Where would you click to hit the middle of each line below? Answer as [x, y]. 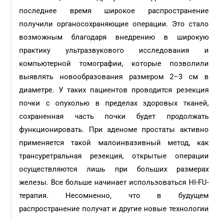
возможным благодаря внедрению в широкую [114, 37]
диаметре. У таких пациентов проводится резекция [114, 90]
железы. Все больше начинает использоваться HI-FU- [114, 182]
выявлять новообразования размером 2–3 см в [114, 77]
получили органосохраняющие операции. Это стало [114, 24]
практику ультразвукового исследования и [114, 50]
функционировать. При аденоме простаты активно [114, 130]
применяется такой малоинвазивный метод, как [114, 143]
